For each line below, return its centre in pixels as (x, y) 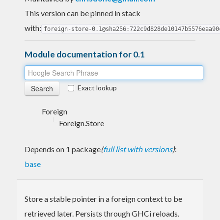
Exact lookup (97, 87)
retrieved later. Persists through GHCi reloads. (102, 213)
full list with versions (138, 149)
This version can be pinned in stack (82, 13)
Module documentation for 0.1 (85, 54)
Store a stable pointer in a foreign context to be (103, 198)
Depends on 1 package (63, 149)
